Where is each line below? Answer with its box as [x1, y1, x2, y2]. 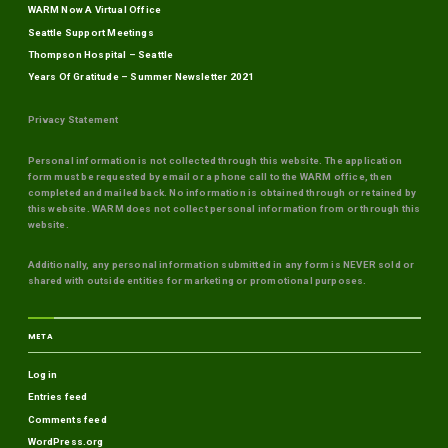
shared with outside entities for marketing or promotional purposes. [27, 275, 367, 287]
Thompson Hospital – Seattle [27, 48, 174, 60]
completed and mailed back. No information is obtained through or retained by [27, 186, 417, 198]
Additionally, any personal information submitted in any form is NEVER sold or [27, 259, 415, 271]
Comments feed [27, 413, 107, 425]
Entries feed [27, 391, 88, 403]
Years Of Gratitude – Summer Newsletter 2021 [27, 70, 255, 82]
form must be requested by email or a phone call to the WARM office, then [27, 170, 392, 182]
